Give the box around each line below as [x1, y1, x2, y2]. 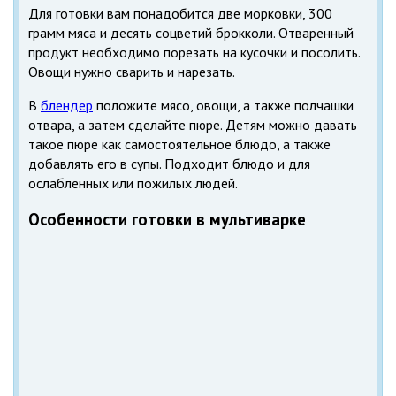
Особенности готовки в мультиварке [28, 209, 306, 231]
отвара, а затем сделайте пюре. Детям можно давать [28, 116, 357, 134]
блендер [41, 96, 93, 115]
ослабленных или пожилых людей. [28, 174, 238, 193]
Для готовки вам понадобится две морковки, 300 [28, 4, 332, 23]
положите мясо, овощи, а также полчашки [93, 96, 354, 115]
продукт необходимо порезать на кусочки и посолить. [28, 43, 360, 62]
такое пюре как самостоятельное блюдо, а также [28, 135, 331, 154]
